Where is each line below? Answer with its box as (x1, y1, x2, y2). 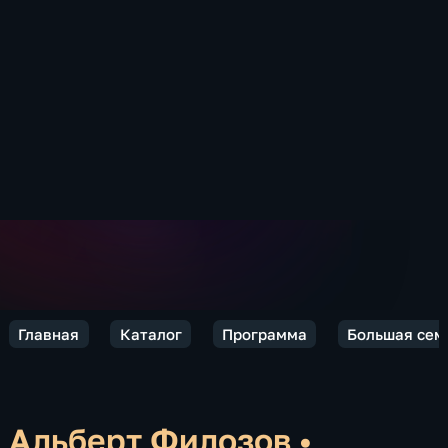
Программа (221, 324, 307, 343)
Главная (18, 324, 80, 343)
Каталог (119, 324, 182, 343)
